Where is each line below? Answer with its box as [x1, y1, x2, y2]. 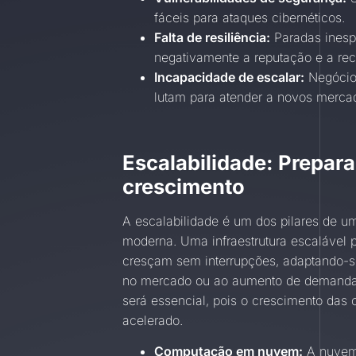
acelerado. [122, 311, 184, 328]
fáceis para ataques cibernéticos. [154, 9, 346, 25]
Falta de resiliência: [154, 29, 271, 45]
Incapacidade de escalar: [154, 68, 305, 85]
